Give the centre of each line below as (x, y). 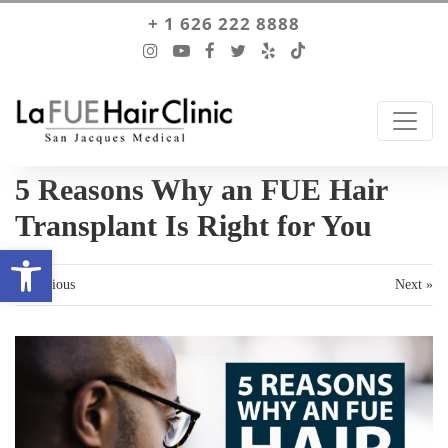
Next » (414, 284)
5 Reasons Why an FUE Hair (201, 189)
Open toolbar (93, 259)
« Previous (45, 284)
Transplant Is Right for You (193, 225)
